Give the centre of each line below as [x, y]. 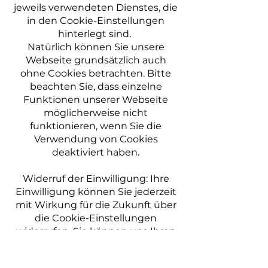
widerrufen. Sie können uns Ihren [96, 231]
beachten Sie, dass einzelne [96, 86]
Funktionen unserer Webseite [96, 100]
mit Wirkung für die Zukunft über [96, 205]
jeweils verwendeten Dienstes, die [96, 7]
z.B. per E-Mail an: [54, 258]
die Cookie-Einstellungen [96, 218]
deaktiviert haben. [96, 152]
